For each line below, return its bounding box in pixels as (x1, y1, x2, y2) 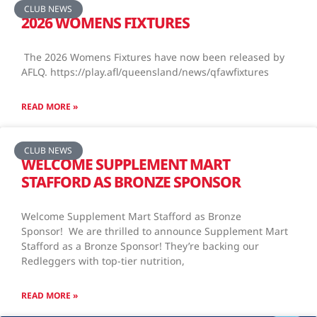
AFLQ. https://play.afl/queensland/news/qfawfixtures (21, 64, 269, 79)
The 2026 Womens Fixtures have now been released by (21, 50, 284, 64)
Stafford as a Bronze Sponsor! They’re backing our (21, 238, 259, 253)
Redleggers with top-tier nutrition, (21, 253, 185, 267)
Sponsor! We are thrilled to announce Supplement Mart (21, 224, 288, 238)
